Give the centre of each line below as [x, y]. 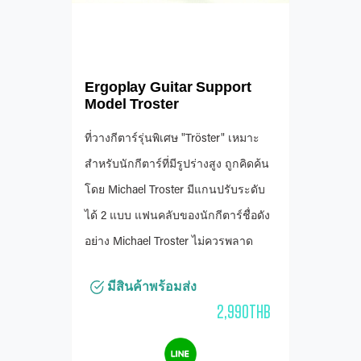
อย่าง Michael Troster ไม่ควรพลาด [169, 242]
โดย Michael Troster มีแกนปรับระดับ [175, 191]
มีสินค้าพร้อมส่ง [150, 286]
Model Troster [132, 104]
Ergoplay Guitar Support [168, 87]
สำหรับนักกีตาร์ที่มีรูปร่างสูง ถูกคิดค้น [177, 165]
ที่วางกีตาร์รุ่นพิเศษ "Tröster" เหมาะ [172, 139]
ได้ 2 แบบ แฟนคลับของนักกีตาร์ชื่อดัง [177, 216]
